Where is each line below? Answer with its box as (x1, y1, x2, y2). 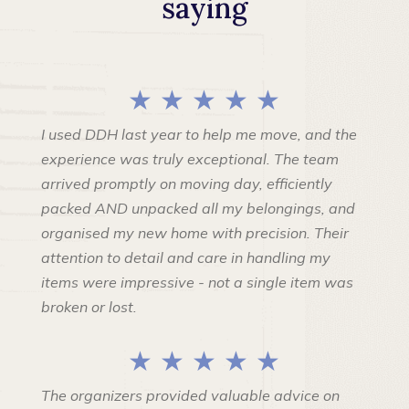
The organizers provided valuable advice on (40, 386, 340, 405)
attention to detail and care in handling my (40, 248, 330, 267)
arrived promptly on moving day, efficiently (40, 174, 332, 194)
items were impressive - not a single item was (40, 273, 353, 292)
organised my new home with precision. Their (40, 224, 349, 243)
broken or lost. (40, 298, 137, 317)
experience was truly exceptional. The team (40, 150, 339, 169)
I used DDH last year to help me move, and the (40, 125, 357, 144)
